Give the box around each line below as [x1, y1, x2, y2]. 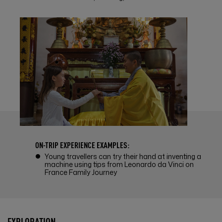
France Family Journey [45, 167, 117, 177]
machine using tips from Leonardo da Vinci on [45, 159, 194, 169]
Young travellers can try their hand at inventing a [45, 151, 201, 161]
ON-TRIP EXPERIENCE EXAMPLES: [35, 139, 129, 150]
